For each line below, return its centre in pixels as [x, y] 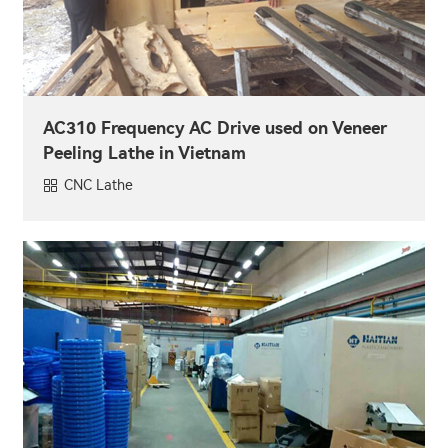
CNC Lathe [98, 186]
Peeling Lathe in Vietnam [144, 153]
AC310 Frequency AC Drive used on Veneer [215, 128]
